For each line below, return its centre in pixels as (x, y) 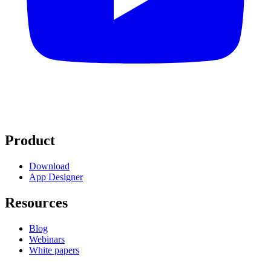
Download (49, 166)
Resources (36, 203)
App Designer (56, 177)
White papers (54, 250)
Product (30, 141)
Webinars (47, 239)
